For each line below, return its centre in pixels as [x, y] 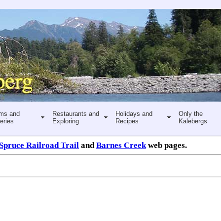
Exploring [65, 121]
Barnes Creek [121, 145]
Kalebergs [193, 121]
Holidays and [134, 113]
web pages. [166, 145]
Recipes [127, 121]
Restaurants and [75, 113]
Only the [190, 113]
